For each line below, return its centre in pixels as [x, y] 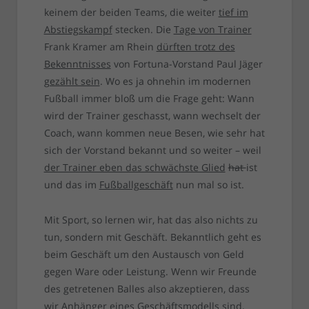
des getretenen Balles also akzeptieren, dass [147, 289]
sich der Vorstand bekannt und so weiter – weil [152, 150]
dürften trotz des [196, 47]
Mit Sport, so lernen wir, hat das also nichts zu [151, 220]
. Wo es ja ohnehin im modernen [175, 81]
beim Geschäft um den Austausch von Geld [144, 255]
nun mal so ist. [208, 185]
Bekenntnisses [77, 64]
